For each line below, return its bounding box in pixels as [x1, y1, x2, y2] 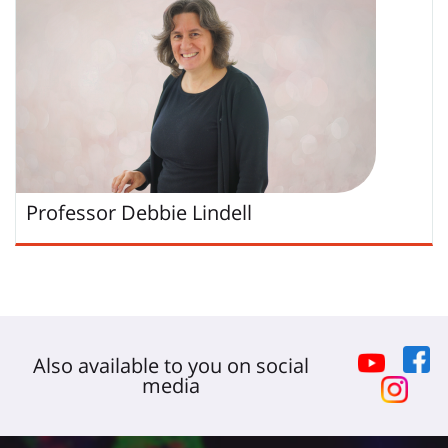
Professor [26, 199, 116, 226]
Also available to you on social [33, 352, 310, 379]
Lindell [192, 199, 252, 226]
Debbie [121, 199, 187, 226]
